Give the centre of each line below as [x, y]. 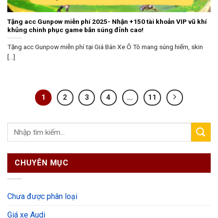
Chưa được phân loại [42, 196]
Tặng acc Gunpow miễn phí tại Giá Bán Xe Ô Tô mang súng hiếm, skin [105, 46]
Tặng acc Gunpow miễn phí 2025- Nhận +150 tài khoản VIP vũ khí [107, 21]
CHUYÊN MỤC [42, 163]
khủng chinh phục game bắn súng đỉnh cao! [75, 29]
